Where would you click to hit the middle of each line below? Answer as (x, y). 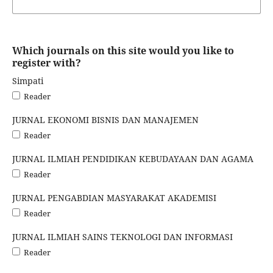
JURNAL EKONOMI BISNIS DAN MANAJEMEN (105, 119)
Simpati (27, 80)
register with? (46, 63)
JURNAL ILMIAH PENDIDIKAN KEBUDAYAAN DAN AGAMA (133, 158)
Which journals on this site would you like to (123, 51)
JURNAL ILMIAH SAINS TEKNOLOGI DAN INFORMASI (122, 236)
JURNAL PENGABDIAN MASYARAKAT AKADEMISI (114, 197)
